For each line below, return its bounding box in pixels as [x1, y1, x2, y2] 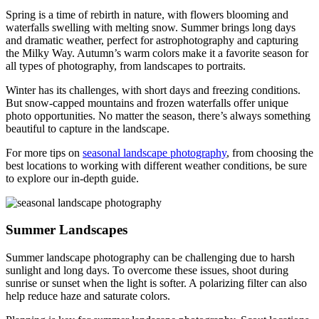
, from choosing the [226, 146, 313, 159]
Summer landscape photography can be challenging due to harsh [6, 251, 295, 264]
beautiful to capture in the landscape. [6, 122, 169, 135]
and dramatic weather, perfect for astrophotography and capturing [6, 33, 298, 46]
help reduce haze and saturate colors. [6, 290, 170, 303]
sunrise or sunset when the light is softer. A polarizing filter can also [6, 277, 307, 290]
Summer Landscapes [6, 222, 127, 238]
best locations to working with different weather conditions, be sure [6, 159, 307, 172]
